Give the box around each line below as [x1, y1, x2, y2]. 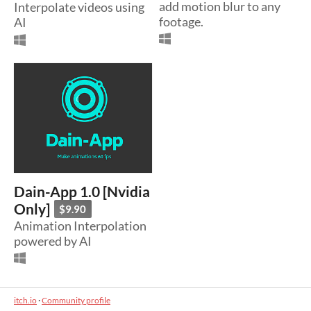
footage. [159, 13, 203, 29]
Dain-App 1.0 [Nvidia [14, 183, 151, 201]
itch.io [14, 295, 37, 305]
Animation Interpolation [14, 217, 146, 233]
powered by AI [14, 233, 92, 249]
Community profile [42, 295, 110, 305]
